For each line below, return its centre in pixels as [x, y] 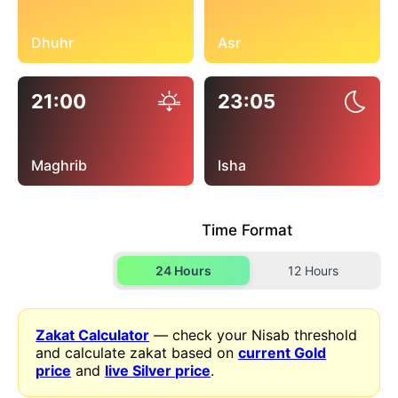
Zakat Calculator [93, 334]
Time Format [247, 230]
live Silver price [158, 370]
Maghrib [59, 165]
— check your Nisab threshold [254, 334]
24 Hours [183, 270]
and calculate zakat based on [137, 352]
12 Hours [313, 270]
